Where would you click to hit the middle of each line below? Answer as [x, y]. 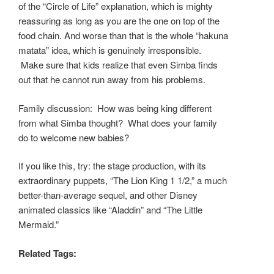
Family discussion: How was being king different [115, 108]
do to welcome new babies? [74, 137]
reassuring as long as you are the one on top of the [119, 21]
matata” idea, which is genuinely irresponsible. [110, 50]
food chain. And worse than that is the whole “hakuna [123, 35]
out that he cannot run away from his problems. [112, 80]
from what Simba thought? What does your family [118, 122]
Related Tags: [47, 253]
